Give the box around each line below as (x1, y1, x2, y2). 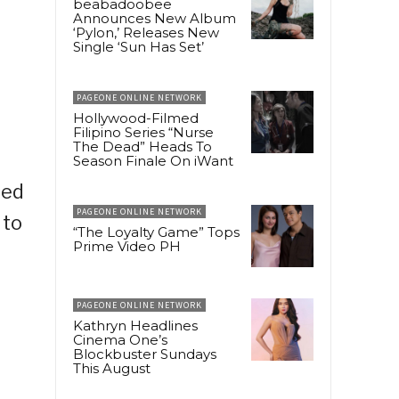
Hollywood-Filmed (73, 110, 199, 127)
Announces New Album (73, 10, 236, 28)
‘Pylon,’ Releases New (73, 24, 219, 42)
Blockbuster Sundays (73, 346, 216, 363)
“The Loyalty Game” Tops (73, 224, 240, 241)
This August (73, 360, 151, 378)
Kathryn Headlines (73, 317, 198, 335)
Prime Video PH (73, 238, 181, 256)
